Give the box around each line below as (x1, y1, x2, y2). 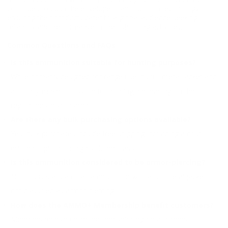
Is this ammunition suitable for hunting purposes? (11, 57, 196, 67)
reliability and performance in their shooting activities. (7, 22, 182, 32)
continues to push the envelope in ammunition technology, (7, 4, 201, 14)
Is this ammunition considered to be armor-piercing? (11, 157, 205, 167)
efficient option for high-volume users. (11, 142, 136, 153)
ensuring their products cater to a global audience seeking (7, 13, 197, 23)
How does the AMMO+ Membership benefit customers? (11, 199, 214, 210)
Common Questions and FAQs (7, 40, 116, 50)
